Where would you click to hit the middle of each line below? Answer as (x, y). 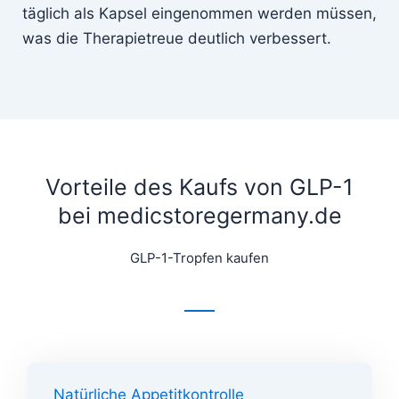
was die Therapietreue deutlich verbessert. (177, 38)
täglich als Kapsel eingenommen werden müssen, (199, 13)
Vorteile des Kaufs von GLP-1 (199, 187)
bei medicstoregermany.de (199, 216)
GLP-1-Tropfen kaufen (199, 258)
